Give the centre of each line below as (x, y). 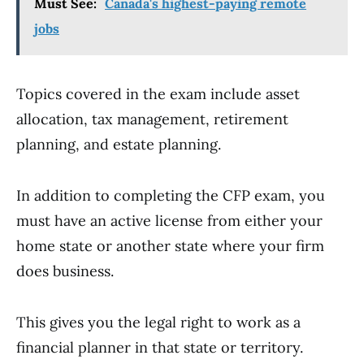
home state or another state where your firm (170, 246)
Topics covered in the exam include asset (158, 94)
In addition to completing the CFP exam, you (171, 195)
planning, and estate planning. (119, 144)
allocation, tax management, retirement (152, 119)
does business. (65, 271)
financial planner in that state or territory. (160, 347)
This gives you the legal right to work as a (158, 322)
